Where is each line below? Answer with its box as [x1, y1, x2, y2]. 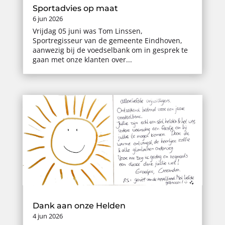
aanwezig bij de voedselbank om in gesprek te [32, 45, 188, 55]
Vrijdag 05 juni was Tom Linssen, [32, 26, 143, 36]
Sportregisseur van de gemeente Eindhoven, [32, 35, 182, 45]
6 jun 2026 [32, 14, 63, 23]
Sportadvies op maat [32, 3, 118, 13]
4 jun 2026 [32, 211, 63, 221]
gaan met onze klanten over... [32, 54, 132, 64]
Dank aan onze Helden [32, 201, 126, 211]
